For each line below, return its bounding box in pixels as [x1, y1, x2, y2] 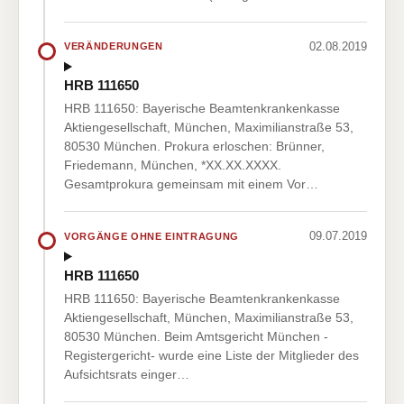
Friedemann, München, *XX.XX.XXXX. [64, 158, 281, 173]
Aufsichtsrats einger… [64, 366, 189, 381]
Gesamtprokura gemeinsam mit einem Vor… [64, 177, 318, 192]
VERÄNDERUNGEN [64, 41, 163, 52]
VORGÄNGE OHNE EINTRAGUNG [64, 230, 239, 242]
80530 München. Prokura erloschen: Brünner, [64, 139, 325, 154]
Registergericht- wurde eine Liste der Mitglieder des [64, 347, 359, 363]
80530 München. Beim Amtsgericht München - [64, 328, 328, 344]
